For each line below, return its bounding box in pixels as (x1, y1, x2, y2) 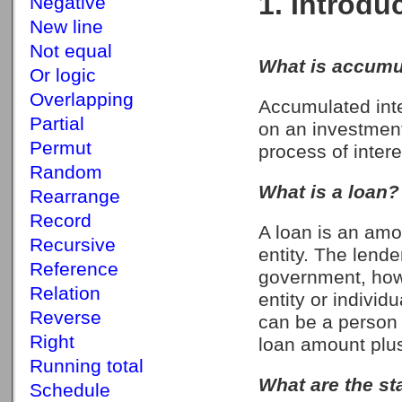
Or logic (30, 65, 96, 86)
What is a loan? (258, 181, 399, 204)
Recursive (30, 234, 116, 256)
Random (30, 162, 102, 183)
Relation (30, 283, 100, 304)
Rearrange (30, 186, 120, 207)
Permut (30, 137, 92, 159)
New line (30, 16, 103, 38)
